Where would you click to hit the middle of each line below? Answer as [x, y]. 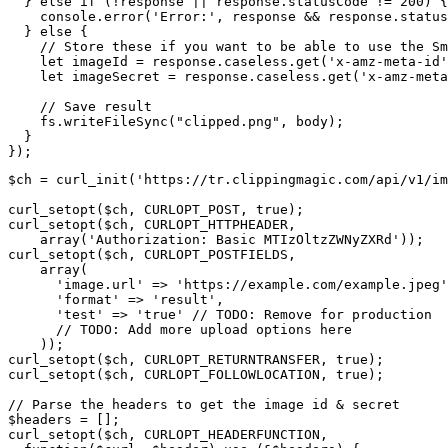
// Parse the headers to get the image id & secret [204, 405]
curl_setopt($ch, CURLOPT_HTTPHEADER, [152, 225]
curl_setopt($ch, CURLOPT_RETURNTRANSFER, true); [196, 360]
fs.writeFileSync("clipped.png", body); [176, 122]
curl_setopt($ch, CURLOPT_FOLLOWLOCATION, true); [196, 375]
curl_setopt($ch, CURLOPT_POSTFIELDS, [152, 255]
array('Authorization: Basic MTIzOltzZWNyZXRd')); [216, 240]
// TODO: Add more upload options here [180, 330]
